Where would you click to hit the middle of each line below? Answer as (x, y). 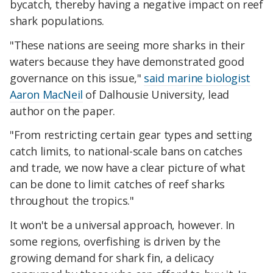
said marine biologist (197, 78)
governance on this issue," (77, 78)
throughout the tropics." (72, 201)
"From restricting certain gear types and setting (131, 135)
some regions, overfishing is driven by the (115, 242)
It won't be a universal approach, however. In (122, 225)
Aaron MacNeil (46, 94)
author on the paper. (63, 111)
